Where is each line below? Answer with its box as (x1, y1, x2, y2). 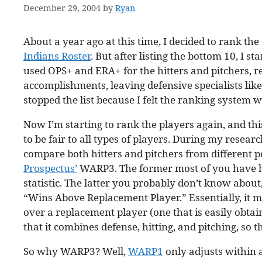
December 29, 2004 (23, 2, 101, 14)
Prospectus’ (23, 161, 77, 175)
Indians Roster (23, 49, 91, 63)
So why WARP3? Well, (23, 244, 128, 258)
